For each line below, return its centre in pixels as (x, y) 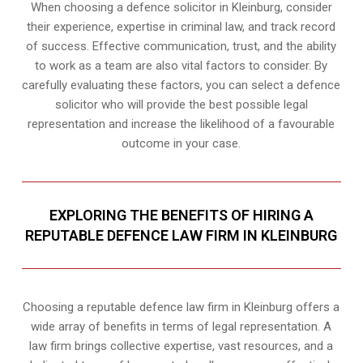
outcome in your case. (181, 143)
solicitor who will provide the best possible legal (181, 104)
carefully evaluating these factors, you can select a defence (181, 85)
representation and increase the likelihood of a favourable (181, 124)
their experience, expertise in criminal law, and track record (181, 26)
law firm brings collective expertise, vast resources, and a (181, 346)
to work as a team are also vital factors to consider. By (181, 65)
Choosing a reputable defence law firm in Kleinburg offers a (181, 307)
